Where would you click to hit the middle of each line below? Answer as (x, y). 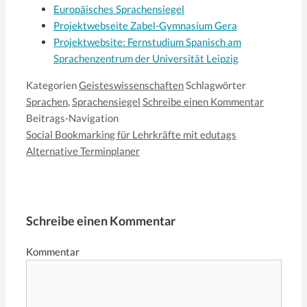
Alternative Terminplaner (83, 150)
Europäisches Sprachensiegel (119, 9)
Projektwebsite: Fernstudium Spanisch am (147, 41)
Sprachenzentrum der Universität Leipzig (146, 58)
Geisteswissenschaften (131, 85)
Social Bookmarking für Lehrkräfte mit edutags (131, 134)
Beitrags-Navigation (72, 118)
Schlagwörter (216, 85)
